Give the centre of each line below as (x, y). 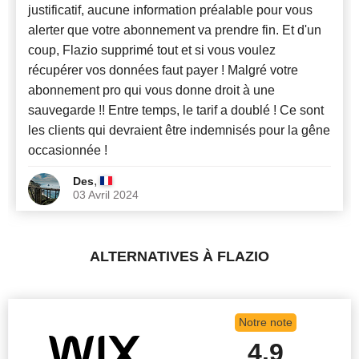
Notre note (265, 322)
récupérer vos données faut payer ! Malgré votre (163, 71)
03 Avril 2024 (106, 195)
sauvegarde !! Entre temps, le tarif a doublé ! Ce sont (176, 111)
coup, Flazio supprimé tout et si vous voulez (152, 50)
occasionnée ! (68, 151)
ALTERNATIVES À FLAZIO (179, 257)
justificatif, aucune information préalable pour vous (170, 10)
